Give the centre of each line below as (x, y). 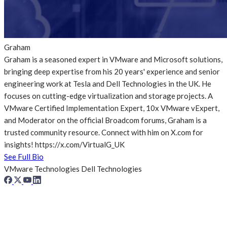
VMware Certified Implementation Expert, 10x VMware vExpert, (112, 108)
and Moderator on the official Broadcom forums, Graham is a (105, 120)
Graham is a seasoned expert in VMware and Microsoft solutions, (113, 60)
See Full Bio (24, 157)
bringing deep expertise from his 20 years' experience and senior (112, 72)
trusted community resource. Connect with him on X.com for (104, 133)
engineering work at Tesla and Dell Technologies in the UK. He (108, 84)
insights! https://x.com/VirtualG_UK (64, 145)
